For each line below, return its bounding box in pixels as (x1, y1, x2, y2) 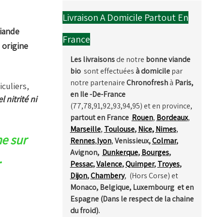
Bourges (141, 147, 169, 157)
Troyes (157, 158, 180, 169)
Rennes (70, 135, 95, 146)
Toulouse (104, 124, 135, 134)
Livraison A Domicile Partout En (62, 11, 188, 24)
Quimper (125, 158, 154, 169)
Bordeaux (156, 112, 188, 123)
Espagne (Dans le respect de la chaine (70, 193, 194, 204)
